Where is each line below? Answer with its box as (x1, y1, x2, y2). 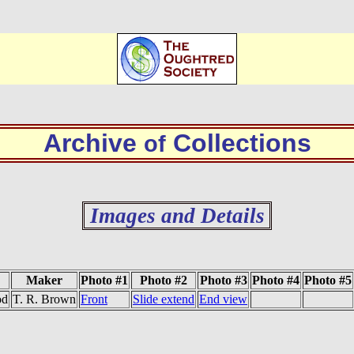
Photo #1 (81, 273, 128, 287)
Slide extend (133, 292, 194, 306)
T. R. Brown (13, 292, 76, 306)
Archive (43, 129, 144, 157)
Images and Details (89, 204, 265, 228)
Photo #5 (304, 273, 352, 287)
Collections (165, 129, 311, 157)
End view (199, 292, 247, 306)
